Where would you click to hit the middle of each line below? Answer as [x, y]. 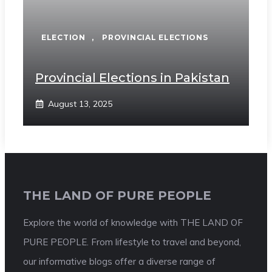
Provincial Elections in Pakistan [132, 78]
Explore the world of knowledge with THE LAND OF [133, 223]
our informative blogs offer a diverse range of [119, 262]
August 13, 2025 [80, 104]
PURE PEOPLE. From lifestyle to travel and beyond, [132, 242]
